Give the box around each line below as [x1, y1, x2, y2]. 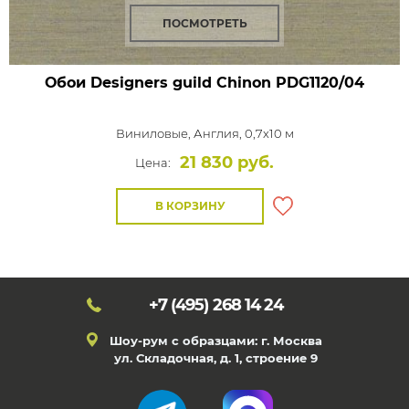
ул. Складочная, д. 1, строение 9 [114, 351, 318, 365]
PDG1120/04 [271, 74, 364, 91]
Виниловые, [115, 126, 194, 141]
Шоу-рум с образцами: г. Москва [110, 333, 322, 348]
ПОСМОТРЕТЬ [162, 16, 247, 30]
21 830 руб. [180, 152, 274, 173]
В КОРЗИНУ [154, 199, 225, 213]
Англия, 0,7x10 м [193, 126, 294, 141]
